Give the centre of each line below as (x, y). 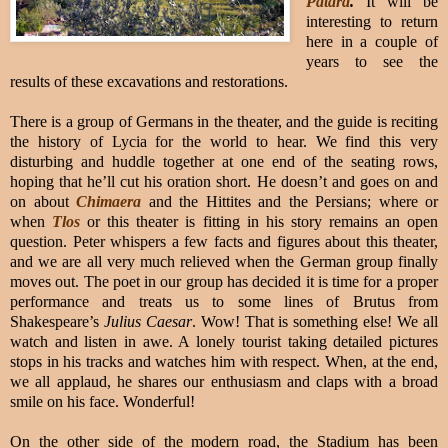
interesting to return (371, 21)
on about (43, 201)
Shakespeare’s (57, 321)
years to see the (371, 61)
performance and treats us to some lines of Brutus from (224, 301)
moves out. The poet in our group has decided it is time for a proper (224, 281)
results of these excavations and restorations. (149, 81)
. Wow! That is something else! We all (315, 321)
